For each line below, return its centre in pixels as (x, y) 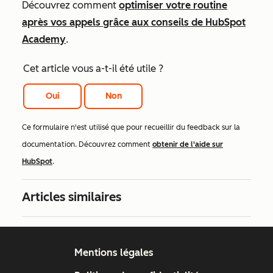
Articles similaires (72, 197)
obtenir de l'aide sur (188, 145)
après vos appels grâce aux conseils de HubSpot (134, 23)
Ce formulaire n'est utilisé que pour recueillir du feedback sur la (131, 128)
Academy (44, 40)
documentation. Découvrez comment (87, 145)
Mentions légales (114, 253)
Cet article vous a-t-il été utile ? (93, 69)
